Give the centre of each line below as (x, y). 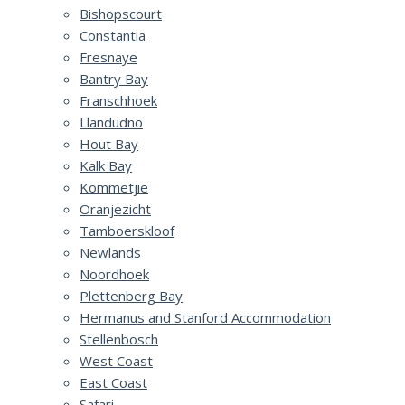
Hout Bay (109, 144)
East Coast (113, 382)
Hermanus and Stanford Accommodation (205, 317)
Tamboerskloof (127, 231)
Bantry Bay (114, 79)
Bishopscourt (121, 14)
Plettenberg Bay (131, 296)
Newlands (110, 252)
